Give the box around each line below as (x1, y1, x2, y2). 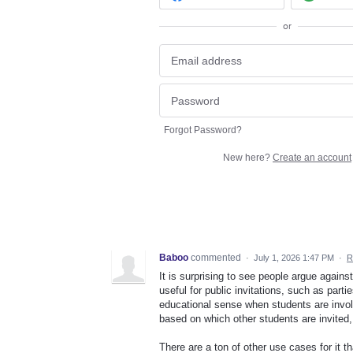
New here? (223, 151, 273, 163)
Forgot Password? (164, 124, 242, 136)
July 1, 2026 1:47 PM (254, 252, 334, 262)
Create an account (273, 151, 351, 163)
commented (191, 251, 243, 263)
